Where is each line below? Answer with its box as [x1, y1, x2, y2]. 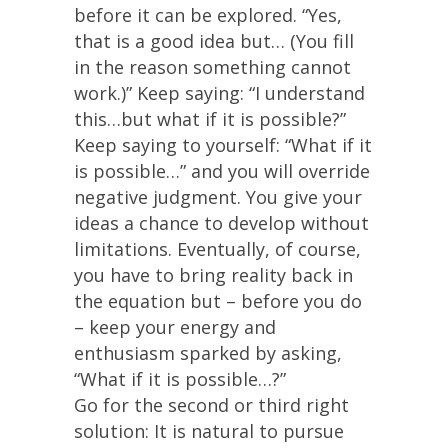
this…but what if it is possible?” [74, 107, 346, 131]
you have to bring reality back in [74, 263, 353, 287]
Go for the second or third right [74, 393, 349, 417]
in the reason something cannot [74, 55, 351, 79]
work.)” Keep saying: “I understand [74, 81, 365, 105]
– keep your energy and [74, 315, 276, 339]
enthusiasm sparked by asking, [74, 341, 342, 365]
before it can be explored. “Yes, [74, 3, 342, 27]
